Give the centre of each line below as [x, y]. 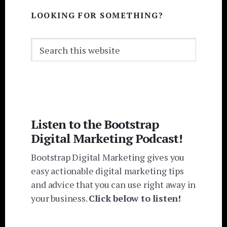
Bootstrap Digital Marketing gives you [108, 157]
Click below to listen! [135, 198]
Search [45, 44]
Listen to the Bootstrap [95, 124]
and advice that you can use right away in [113, 184]
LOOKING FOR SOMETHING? [97, 15]
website [46, 72]
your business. [60, 198]
